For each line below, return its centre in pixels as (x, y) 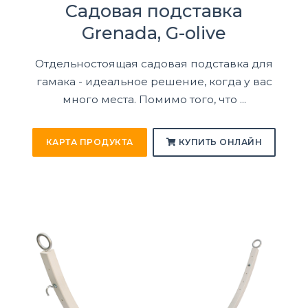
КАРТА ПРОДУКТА (89, 142)
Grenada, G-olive (154, 32)
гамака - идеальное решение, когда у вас (154, 81)
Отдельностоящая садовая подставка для (154, 63)
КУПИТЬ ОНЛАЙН (219, 142)
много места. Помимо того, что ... (154, 99)
